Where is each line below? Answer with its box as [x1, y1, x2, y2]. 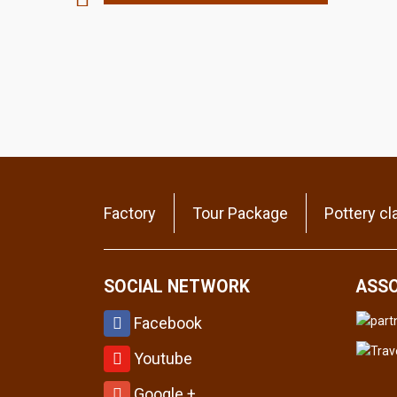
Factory [104, 204, 156, 223]
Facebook [130, 314, 202, 333]
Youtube [130, 349, 192, 369]
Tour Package [192, 204, 288, 223]
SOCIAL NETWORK [104, 276, 250, 298]
